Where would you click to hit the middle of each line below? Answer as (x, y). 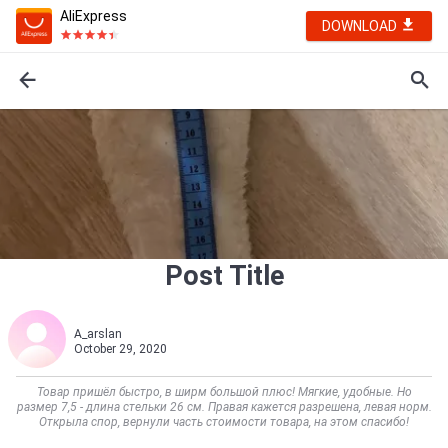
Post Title (224, 276)
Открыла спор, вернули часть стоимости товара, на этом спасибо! (224, 422)
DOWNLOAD (361, 26)
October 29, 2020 (120, 349)
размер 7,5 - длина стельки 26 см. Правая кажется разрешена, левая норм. (224, 407)
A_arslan (98, 334)
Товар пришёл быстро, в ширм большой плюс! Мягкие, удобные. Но (224, 392)
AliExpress (93, 16)
